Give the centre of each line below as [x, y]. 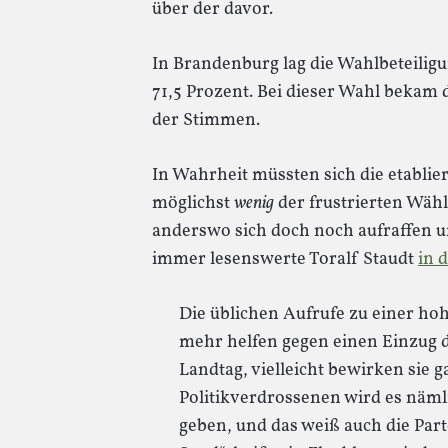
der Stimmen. [206, 120]
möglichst [193, 203]
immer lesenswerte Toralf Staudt [285, 259]
